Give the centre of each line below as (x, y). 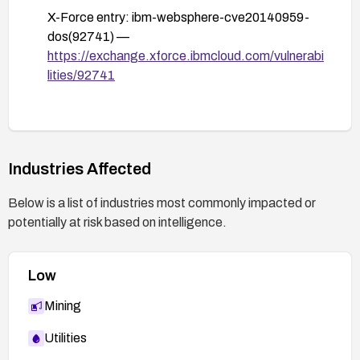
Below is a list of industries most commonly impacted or (162, 202)
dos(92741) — (88, 36)
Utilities (65, 337)
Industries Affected (80, 168)
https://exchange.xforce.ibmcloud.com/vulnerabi (186, 55)
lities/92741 (81, 75)
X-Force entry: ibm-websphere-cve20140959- (178, 17)
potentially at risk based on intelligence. (117, 222)
